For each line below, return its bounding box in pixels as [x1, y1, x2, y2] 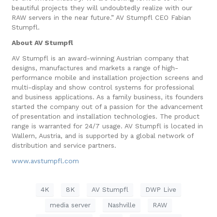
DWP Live [145, 186, 176, 194]
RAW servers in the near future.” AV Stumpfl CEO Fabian [12, 13, 191, 21]
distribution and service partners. [12, 141, 116, 149]
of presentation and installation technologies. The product [12, 112, 200, 120]
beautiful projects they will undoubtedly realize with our [12, 3, 192, 12]
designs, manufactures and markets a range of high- [12, 63, 178, 72]
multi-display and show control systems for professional [12, 83, 194, 91]
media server [50, 201, 91, 209]
